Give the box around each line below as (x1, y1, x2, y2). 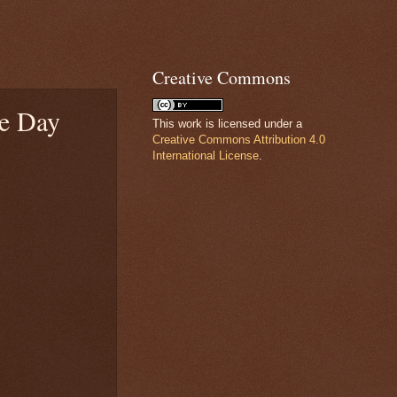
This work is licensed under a (152, 117, 302, 130)
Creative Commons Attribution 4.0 (152, 133, 325, 146)
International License (152, 149, 259, 162)
